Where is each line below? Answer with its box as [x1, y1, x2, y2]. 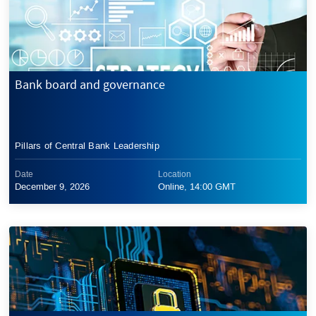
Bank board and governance [14, 75, 165, 93]
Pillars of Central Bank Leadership [14, 139, 159, 152]
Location [158, 168, 191, 180]
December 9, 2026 [14, 180, 90, 193]
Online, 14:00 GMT [158, 180, 236, 193]
